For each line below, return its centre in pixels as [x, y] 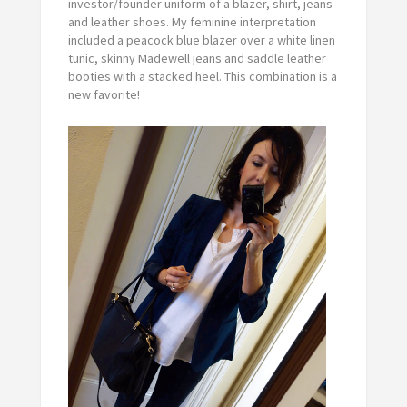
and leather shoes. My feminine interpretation [192, 21]
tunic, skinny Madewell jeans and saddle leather [197, 58]
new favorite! [104, 94]
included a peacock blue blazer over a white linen [201, 40]
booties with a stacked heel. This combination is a [202, 76]
